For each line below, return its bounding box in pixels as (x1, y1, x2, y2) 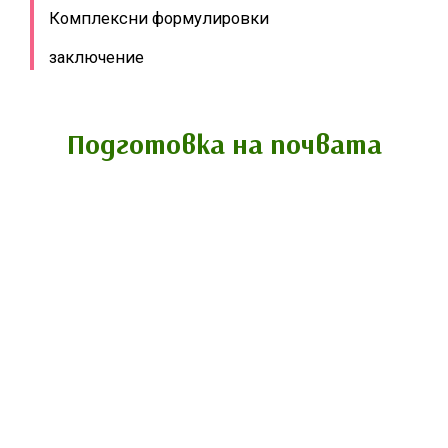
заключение (49, 47, 144, 67)
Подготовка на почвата (66, 125, 382, 161)
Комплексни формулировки (49, 8, 269, 28)
